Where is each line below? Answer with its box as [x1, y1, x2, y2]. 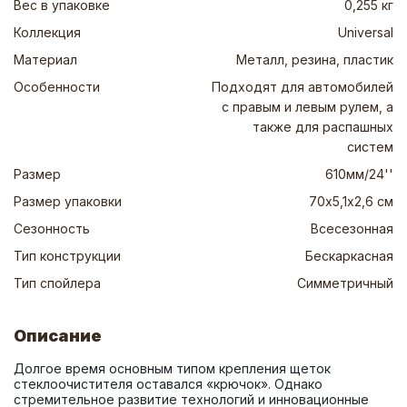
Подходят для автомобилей [212, 79, 393, 94]
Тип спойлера [14, 275, 101, 291]
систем [347, 139, 393, 154]
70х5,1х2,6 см [309, 194, 393, 209]
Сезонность [14, 221, 90, 236]
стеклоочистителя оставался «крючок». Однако [14, 376, 323, 392]
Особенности [14, 79, 100, 94]
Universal [338, 25, 393, 40]
